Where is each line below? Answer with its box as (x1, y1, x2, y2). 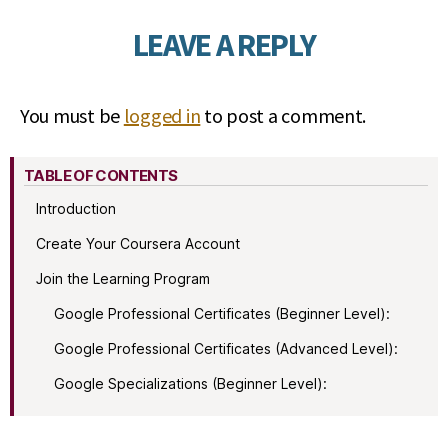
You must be (20, 103, 124, 129)
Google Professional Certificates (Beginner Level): (54, 305, 390, 323)
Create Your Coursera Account (36, 235, 240, 253)
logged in (123, 103, 201, 129)
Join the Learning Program (36, 270, 210, 288)
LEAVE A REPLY (132, 25, 316, 66)
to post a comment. (200, 103, 367, 129)
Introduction (36, 200, 116, 218)
